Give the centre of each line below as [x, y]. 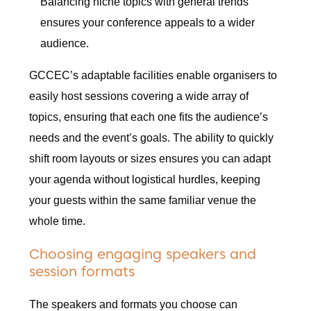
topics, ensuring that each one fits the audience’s [149, 117]
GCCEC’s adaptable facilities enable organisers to [153, 76]
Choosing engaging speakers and [143, 254]
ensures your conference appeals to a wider [148, 23]
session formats [82, 272]
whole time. [58, 221]
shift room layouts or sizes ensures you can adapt [150, 159]
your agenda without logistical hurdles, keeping [145, 180]
